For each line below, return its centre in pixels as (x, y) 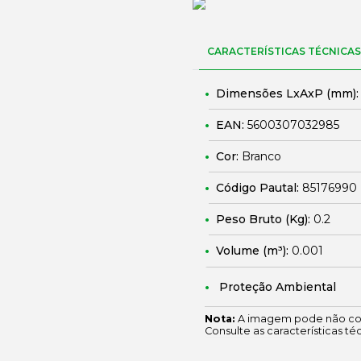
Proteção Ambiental (278, 287)
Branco (261, 156)
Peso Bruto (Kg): (265, 219)
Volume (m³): (254, 251)
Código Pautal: (259, 188)
